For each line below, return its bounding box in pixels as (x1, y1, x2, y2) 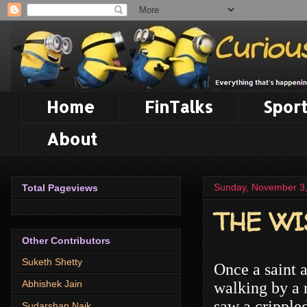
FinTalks (145, 96, 213, 118)
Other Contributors (22, 235, 110, 247)
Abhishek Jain (22, 278, 82, 290)
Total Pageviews (22, 182, 98, 193)
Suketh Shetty (22, 256, 82, 268)
